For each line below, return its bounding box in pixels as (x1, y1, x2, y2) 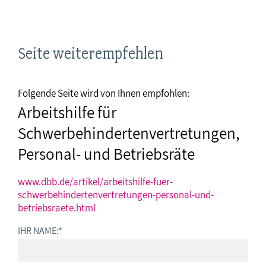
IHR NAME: (18, 224, 58, 236)
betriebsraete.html (18, 201, 96, 214)
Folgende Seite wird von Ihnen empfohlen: (18, 87, 189, 100)
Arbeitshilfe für (18, 102, 116, 123)
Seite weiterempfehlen (18, 44, 163, 63)
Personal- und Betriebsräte (18, 144, 195, 164)
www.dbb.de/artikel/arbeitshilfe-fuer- (18, 175, 173, 188)
